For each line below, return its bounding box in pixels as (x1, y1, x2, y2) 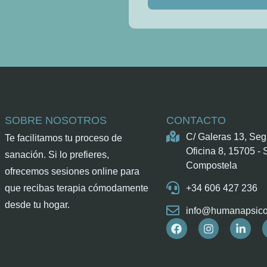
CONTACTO (166, 114, 226, 127)
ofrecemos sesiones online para (5, 166, 140, 177)
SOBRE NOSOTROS (5, 114, 107, 127)
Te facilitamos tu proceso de (5, 133, 123, 144)
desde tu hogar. (5, 200, 70, 210)
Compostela (185, 160, 237, 171)
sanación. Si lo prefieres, (5, 150, 110, 160)
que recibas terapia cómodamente (5, 183, 149, 194)
